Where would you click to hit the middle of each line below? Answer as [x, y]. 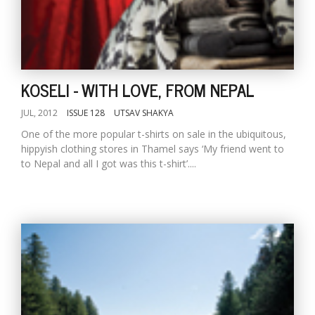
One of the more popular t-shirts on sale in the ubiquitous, [154, 134]
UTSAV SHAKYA [144, 113]
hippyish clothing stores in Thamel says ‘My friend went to [153, 149]
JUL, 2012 [39, 113]
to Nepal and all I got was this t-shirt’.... [109, 163]
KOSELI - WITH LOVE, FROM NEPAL [138, 90]
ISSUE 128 [86, 113]
